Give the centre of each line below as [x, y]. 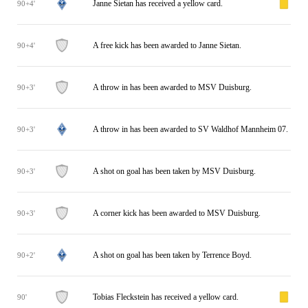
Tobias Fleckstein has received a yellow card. [166, 297]
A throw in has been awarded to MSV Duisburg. [172, 87]
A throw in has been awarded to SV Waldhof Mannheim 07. [190, 129]
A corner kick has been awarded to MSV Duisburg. [177, 213]
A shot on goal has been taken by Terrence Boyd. [172, 255]
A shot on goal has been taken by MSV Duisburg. [174, 171]
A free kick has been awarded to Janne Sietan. [167, 45]
